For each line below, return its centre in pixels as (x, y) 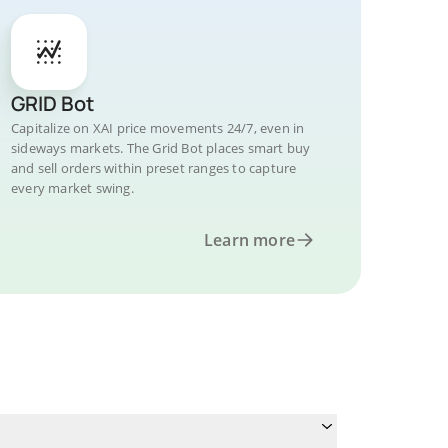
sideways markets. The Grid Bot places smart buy (161, 148)
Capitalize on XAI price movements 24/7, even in (158, 128)
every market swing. (72, 188)
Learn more (249, 240)
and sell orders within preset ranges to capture (154, 168)
